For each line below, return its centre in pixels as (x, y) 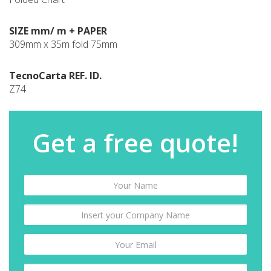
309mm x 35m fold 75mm (63, 44)
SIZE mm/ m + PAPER (58, 31)
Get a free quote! (135, 142)
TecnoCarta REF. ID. (55, 76)
